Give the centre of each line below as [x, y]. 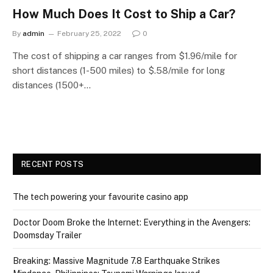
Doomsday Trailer [47, 235]
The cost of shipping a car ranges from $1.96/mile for [125, 55]
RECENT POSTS [53, 164]
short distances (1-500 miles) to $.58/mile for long [119, 70]
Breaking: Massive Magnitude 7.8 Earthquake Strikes [116, 261]
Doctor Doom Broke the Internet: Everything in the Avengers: [132, 222]
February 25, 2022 [89, 33]
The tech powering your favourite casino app [101, 197]
